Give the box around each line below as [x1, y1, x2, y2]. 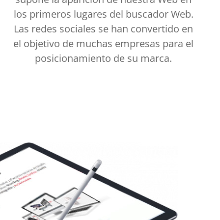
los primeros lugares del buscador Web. [13, 7, 193, 21]
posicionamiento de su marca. [35, 51, 172, 65]
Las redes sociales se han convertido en [14, 22, 193, 35]
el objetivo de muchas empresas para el [13, 36, 194, 50]
